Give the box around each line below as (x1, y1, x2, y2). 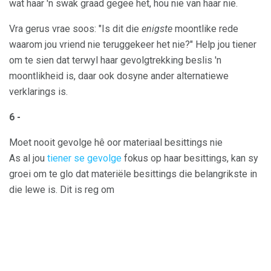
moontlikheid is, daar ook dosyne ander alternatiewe (9, 70, 229, 82)
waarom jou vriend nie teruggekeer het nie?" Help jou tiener (9, 39, 256, 51)
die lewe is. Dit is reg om (9, 184, 114, 196)
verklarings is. (9, 86, 68, 98)
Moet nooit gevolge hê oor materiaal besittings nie (9, 137, 223, 149)
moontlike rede (172, 23, 238, 35)
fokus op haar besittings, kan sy (122, 152, 258, 165)
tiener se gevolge (47, 152, 122, 165)
